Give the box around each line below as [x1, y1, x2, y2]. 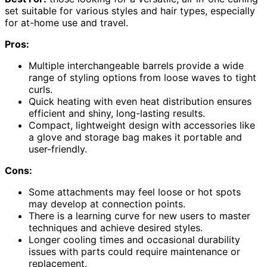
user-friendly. [29, 142, 87, 155]
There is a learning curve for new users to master [29, 209, 250, 222]
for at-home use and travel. [5, 16, 128, 29]
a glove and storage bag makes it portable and [29, 131, 242, 143]
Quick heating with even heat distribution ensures [29, 95, 252, 107]
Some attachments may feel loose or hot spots [29, 185, 241, 198]
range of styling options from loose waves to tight [29, 71, 256, 83]
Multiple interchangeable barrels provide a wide [29, 59, 244, 72]
